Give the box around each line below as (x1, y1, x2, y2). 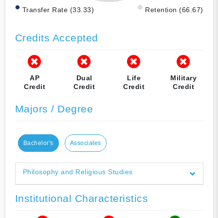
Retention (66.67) (145, 5, 203, 14)
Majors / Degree (15, 103, 93, 114)
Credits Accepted (15, 32, 98, 43)
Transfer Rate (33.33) (22, 5, 94, 14)
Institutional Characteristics (15, 192, 148, 204)
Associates (70, 139, 101, 146)
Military (170, 73, 197, 82)
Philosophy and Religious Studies (22, 167, 133, 176)
